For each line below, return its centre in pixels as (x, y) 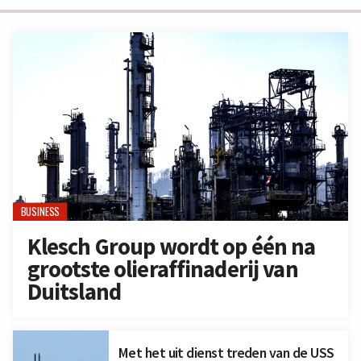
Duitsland (74, 292)
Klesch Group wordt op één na (171, 247)
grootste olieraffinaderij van (162, 270)
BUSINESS (40, 212)
